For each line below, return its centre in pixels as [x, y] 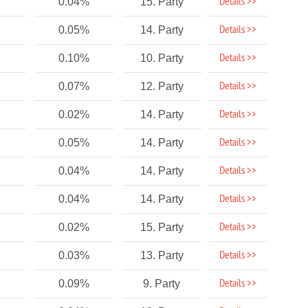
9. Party [162, 284]
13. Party [162, 255]
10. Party [162, 58]
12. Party [162, 86]
